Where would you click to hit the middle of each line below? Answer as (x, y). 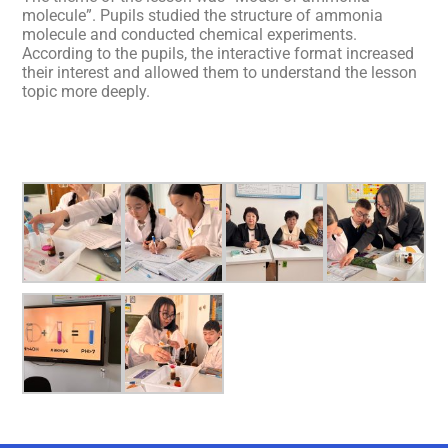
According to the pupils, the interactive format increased (218, 53)
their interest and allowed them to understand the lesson (219, 72)
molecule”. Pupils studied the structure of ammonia (202, 15)
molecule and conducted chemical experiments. (189, 34)
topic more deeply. (86, 91)
